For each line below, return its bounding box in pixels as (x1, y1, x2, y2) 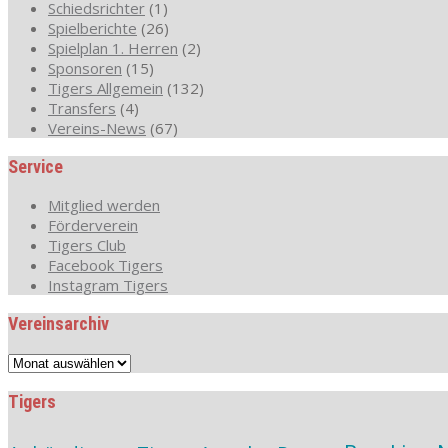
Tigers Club (48, 234, 126, 255)
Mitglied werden (48, 194, 160, 215)
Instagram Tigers (48, 274, 168, 295)
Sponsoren (48, 57, 122, 78)
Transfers (48, 97, 116, 118)
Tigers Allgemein (48, 77, 163, 98)
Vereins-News (48, 117, 146, 138)
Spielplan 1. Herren (48, 37, 178, 58)
